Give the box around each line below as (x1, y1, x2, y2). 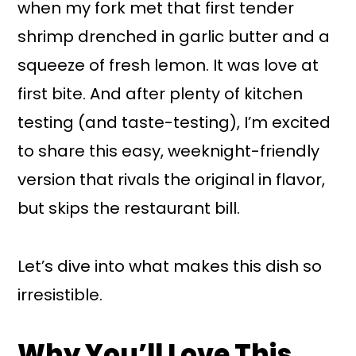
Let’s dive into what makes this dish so (17, 254, 323, 277)
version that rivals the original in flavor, (17, 168, 326, 191)
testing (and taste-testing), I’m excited (17, 110, 331, 133)
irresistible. (17, 283, 103, 306)
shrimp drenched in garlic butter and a (17, 25, 331, 48)
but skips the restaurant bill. (17, 196, 241, 219)
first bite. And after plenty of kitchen (17, 82, 304, 105)
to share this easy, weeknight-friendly (17, 139, 320, 162)
